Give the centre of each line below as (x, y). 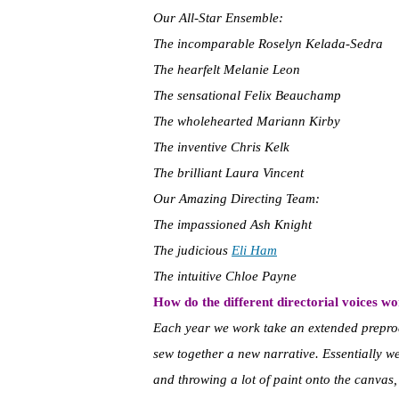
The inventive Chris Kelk (221, 147)
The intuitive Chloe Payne (225, 277)
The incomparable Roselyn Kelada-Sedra (268, 44)
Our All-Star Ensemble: (218, 18)
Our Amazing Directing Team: (236, 199)
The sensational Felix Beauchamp (247, 96)
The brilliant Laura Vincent (228, 173)
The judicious (192, 251)
